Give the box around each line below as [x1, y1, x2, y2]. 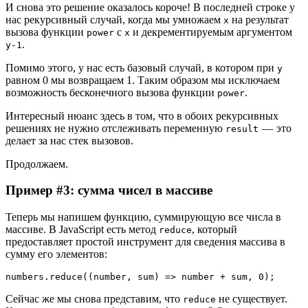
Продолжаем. [5, 157, 68, 170]
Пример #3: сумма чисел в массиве [5, 183, 212, 198]
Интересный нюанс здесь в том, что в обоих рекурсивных [5, 109, 278, 122]
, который [192, 223, 237, 236]
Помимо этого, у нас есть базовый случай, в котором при [5, 61, 277, 74]
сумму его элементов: [5, 248, 107, 261]
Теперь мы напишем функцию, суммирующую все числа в [5, 211, 281, 223]
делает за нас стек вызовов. [5, 134, 133, 146]
